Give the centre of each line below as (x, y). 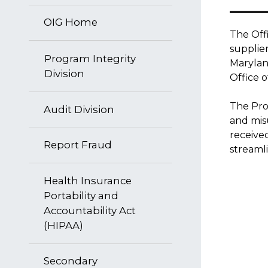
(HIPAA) (63, 225)
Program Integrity (90, 58)
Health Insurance (88, 180)
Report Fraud (78, 145)
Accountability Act (90, 210)
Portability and (81, 195)
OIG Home (71, 22)
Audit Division (79, 109)
